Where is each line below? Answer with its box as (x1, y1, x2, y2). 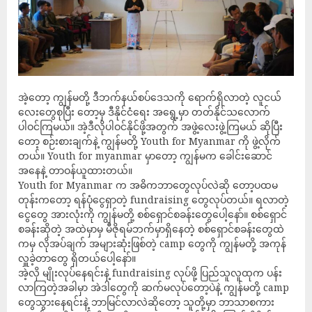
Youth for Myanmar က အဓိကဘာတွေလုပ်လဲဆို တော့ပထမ (18, 178, 278, 192)
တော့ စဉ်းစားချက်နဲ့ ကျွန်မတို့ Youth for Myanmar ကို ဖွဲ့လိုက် (18, 134, 281, 148)
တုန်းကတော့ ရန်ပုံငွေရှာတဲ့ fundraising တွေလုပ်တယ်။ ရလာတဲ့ (18, 193, 289, 207)
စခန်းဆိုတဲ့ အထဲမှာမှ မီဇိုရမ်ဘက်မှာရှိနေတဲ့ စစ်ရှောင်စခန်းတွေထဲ (18, 222, 284, 236)
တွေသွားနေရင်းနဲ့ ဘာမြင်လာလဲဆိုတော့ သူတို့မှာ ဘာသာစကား (18, 295, 274, 309)
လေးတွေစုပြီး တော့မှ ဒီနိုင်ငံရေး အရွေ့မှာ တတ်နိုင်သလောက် (18, 105, 270, 119)
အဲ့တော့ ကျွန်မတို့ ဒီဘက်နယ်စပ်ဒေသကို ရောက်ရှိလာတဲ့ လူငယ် (18, 91, 281, 104)
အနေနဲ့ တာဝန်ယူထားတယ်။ (18, 164, 132, 178)
